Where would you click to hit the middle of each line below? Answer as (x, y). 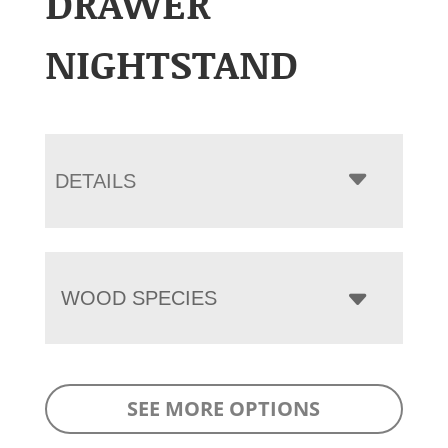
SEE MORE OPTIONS (224, 408)
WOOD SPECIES (138, 297)
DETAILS (95, 180)
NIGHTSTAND (171, 62)
